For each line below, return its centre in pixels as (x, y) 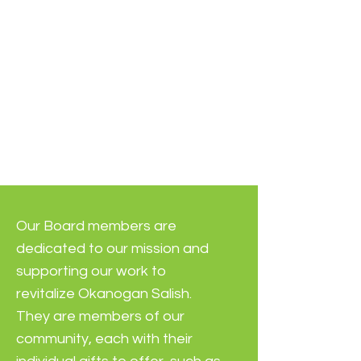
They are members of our (100, 316)
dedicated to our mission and (112, 249)
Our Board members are (96, 226)
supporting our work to (91, 271)
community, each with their (104, 339)
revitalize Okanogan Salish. (104, 294)
